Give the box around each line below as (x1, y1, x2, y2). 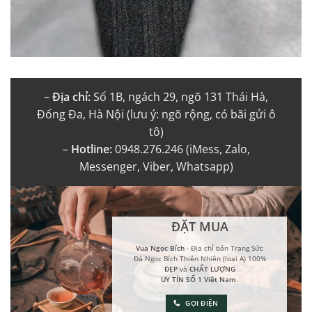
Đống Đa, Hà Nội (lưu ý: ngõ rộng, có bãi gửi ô (36, 107, 276, 123)
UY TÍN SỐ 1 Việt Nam (161, 274, 237, 284)
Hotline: (70, 141, 112, 157)
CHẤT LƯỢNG (189, 263, 235, 274)
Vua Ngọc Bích (136, 242, 185, 253)
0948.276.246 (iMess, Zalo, (111, 141, 250, 157)
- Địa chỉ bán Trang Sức (185, 242, 264, 253)
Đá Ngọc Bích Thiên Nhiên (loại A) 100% (133, 253, 266, 263)
